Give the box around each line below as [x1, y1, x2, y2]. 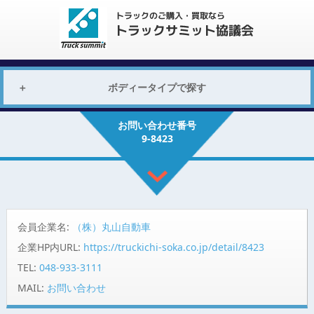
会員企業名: [17, 219, 72, 233]
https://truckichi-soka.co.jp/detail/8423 [83, 240, 264, 254]
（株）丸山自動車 [71, 219, 151, 233]
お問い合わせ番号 [118, 118, 196, 132]
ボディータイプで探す [108, 81, 206, 94]
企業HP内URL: [17, 240, 83, 254]
